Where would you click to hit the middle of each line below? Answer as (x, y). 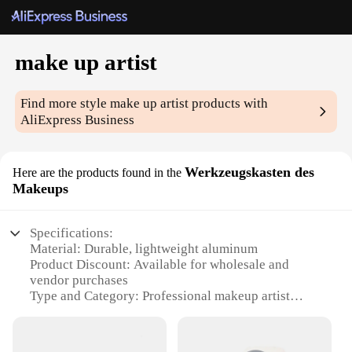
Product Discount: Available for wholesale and (160, 265)
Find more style (66, 104)
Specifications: (72, 233)
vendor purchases (79, 280)
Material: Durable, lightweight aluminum (144, 249)
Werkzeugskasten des (249, 172)
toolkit (49, 312)
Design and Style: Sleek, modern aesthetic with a (165, 328)
